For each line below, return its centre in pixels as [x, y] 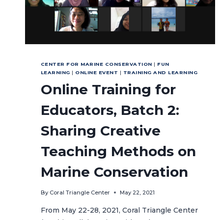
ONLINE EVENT [97, 73]
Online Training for [108, 90]
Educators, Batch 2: [110, 110]
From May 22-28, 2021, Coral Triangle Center [119, 210]
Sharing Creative [101, 131]
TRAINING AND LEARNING [160, 73]
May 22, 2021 [137, 193]
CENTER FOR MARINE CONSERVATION [96, 64]
